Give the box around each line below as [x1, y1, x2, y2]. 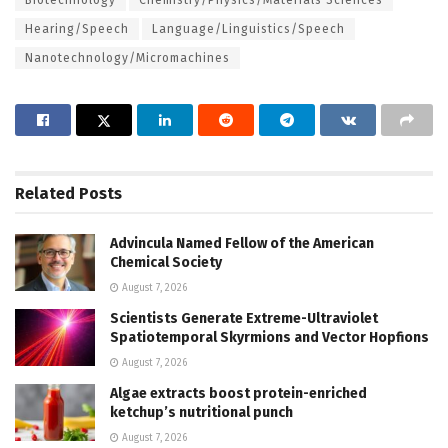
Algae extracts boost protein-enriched [110, 384, 367, 402]
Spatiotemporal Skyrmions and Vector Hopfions [110, 328, 429, 346]
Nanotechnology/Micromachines [25, 50, 230, 65]
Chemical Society [110, 253, 222, 271]
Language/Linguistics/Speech [152, 21, 345, 36]
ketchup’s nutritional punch [110, 403, 293, 421]
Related [15, 183, 75, 203]
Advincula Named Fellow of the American [110, 234, 374, 252]
